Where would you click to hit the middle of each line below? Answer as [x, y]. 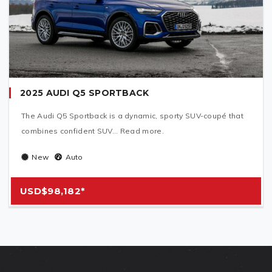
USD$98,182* [53, 191]
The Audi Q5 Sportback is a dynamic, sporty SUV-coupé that [133, 116]
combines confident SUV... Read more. [93, 131]
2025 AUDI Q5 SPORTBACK [85, 93]
